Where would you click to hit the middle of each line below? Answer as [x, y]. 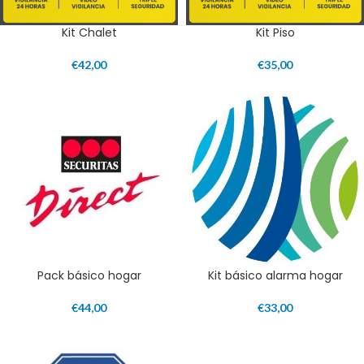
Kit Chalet [89, 32]
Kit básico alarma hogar [275, 275]
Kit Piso [275, 32]
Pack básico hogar [89, 275]
